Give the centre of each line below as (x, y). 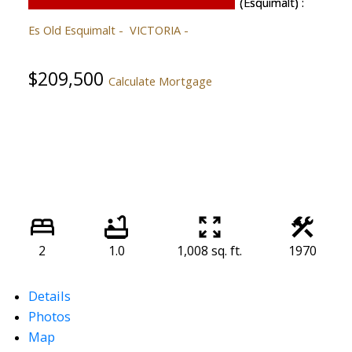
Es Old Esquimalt (71, 29)
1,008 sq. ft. (209, 251)
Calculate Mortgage (160, 81)
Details (49, 296)
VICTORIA (155, 29)
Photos (49, 317)
